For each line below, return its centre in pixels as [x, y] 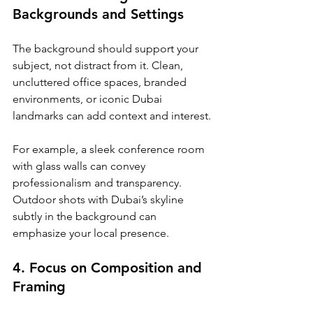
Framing [39, 286]
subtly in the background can [86, 216]
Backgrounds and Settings [98, 14]
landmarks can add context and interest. [112, 115]
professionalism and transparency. [99, 182]
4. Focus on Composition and [109, 267]
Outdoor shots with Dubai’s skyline [100, 199]
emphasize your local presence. [91, 233]
